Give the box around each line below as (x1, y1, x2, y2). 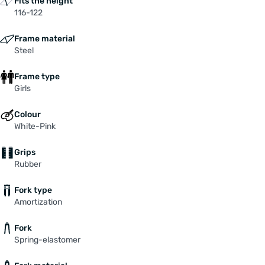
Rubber (14, 159, 41, 169)
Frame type (14, 71, 60, 82)
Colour (14, 109, 41, 119)
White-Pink (14, 121, 56, 131)
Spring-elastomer (14, 234, 80, 245)
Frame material (14, 33, 75, 44)
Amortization (14, 196, 62, 207)
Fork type (14, 185, 52, 195)
